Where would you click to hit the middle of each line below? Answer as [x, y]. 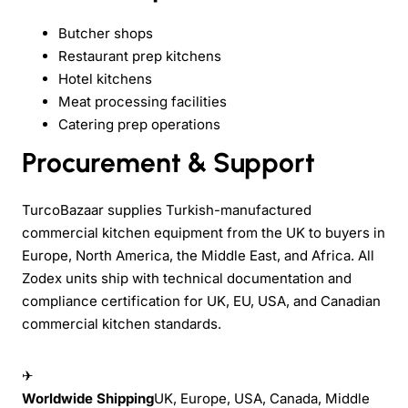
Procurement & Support [168, 162]
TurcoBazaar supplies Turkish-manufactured [167, 209]
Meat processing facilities [143, 101]
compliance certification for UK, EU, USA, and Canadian [201, 301]
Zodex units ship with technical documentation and [187, 278]
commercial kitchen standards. [122, 323]
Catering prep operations [139, 124]
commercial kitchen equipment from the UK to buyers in [204, 232]
